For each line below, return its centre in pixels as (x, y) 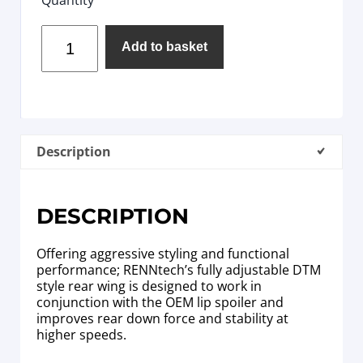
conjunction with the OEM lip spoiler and (160, 302)
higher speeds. (81, 334)
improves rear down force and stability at (162, 318)
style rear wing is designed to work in (149, 286)
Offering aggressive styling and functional (163, 253)
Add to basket (164, 46)
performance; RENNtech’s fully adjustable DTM (179, 269)
